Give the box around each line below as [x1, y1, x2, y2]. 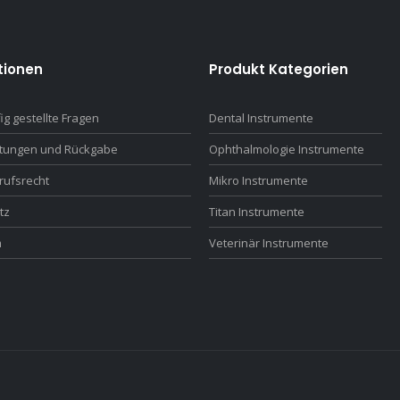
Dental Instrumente [209, 110, 313, 127]
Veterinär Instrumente [209, 235, 329, 252]
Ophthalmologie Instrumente [209, 141, 364, 158]
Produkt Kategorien [209, 60, 348, 79]
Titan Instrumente [209, 204, 304, 221]
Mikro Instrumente [209, 172, 308, 189]
